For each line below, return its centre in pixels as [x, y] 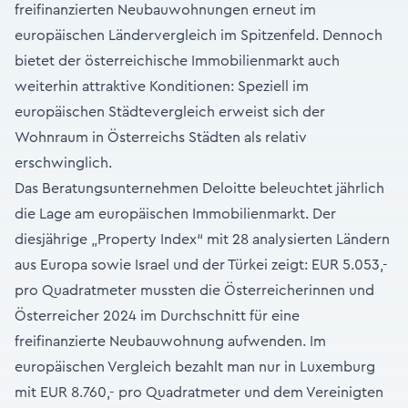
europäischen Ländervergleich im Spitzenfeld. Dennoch [199, 36]
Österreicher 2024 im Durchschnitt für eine [157, 316]
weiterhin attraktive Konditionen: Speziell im [162, 87]
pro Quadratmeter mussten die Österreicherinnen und [194, 291]
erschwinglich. [63, 163]
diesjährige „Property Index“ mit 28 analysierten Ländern [202, 240]
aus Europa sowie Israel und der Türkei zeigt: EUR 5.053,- [201, 265]
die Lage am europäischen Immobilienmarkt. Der [175, 214]
